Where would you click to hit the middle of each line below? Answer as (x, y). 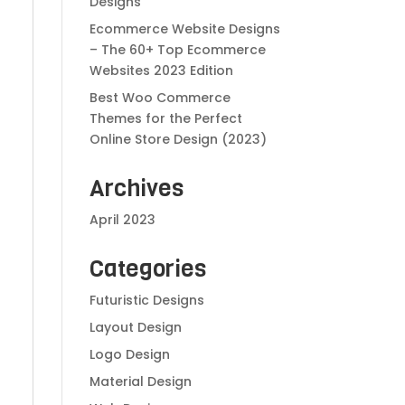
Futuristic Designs (146, 300)
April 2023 (122, 219)
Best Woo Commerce (160, 97)
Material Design (140, 381)
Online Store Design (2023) (178, 139)
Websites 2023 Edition (161, 70)
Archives (136, 188)
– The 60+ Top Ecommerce (177, 49)
